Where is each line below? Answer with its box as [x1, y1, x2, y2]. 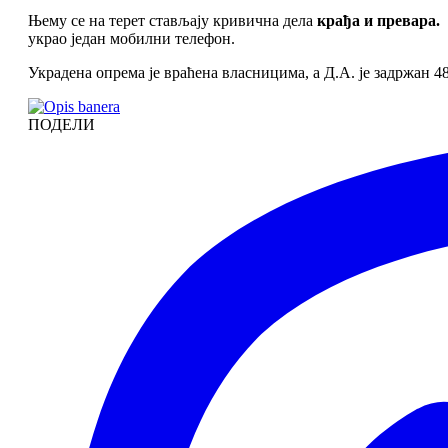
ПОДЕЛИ [28, 116, 95, 134]
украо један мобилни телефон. [28, 30, 235, 48]
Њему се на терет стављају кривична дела [28, 12, 317, 30]
